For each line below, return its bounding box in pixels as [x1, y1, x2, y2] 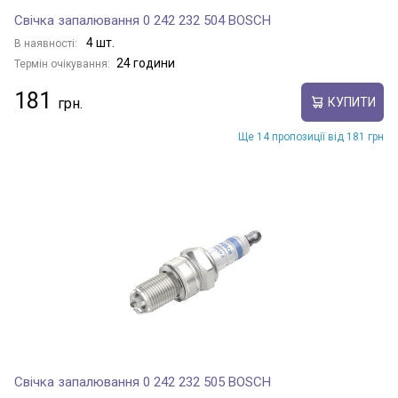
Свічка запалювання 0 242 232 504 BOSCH [14, 12, 271, 28]
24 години [116, 56, 175, 70]
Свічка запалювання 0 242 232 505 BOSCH [14, 374, 271, 390]
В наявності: [14, 37, 80, 50]
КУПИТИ [327, 94, 376, 109]
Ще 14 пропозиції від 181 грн [238, 131, 384, 143]
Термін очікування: [14, 58, 110, 70]
